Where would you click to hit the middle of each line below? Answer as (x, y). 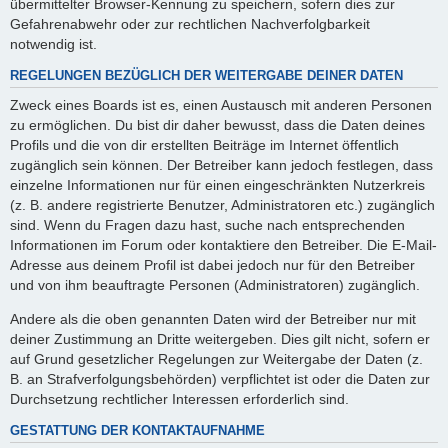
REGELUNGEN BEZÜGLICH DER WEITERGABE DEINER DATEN (206, 76)
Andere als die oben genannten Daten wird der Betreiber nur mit (213, 319)
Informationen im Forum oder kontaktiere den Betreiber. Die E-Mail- (223, 244)
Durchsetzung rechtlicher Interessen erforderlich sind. (179, 399)
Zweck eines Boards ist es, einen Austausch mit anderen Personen (221, 104)
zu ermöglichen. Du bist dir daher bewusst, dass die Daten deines (217, 124)
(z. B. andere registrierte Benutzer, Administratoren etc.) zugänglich (222, 204)
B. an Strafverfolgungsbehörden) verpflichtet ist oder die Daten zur (220, 379)
